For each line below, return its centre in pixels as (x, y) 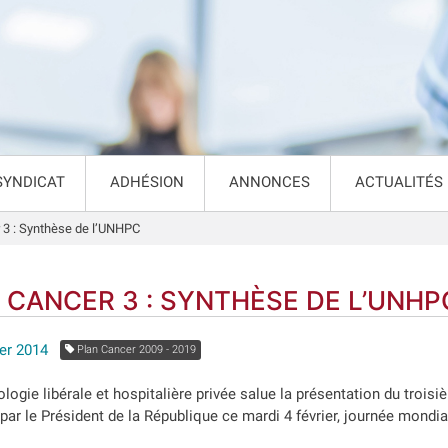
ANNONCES (269, 182)
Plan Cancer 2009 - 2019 (135, 349)
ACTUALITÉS (398, 182)
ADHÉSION (146, 182)
